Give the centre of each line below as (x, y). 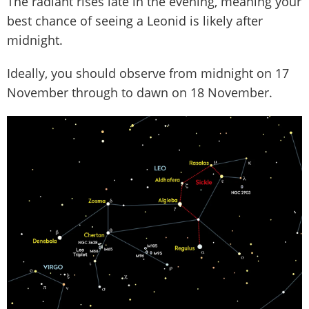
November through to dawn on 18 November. (141, 92)
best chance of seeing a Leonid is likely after (135, 20)
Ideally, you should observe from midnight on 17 (148, 73)
